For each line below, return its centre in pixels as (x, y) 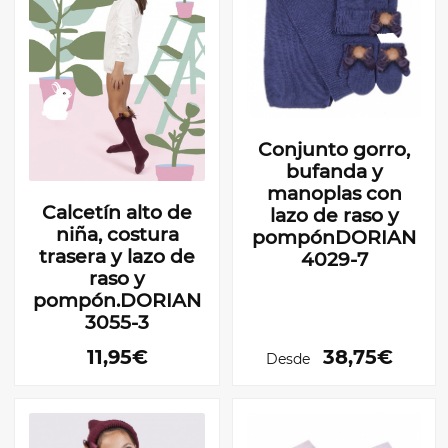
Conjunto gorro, (334, 150)
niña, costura (117, 234)
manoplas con (334, 194)
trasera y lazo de (117, 256)
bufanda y (334, 172)
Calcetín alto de (117, 212)
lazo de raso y (334, 216)
